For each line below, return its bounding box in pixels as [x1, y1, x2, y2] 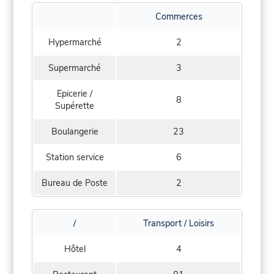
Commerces [155, 10, 202, 23]
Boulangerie [51, 125, 98, 138]
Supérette [55, 100, 94, 113]
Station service [45, 151, 104, 164]
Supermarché [48, 62, 101, 75]
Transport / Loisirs [143, 217, 214, 230]
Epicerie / [57, 87, 92, 100]
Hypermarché [48, 36, 102, 49]
